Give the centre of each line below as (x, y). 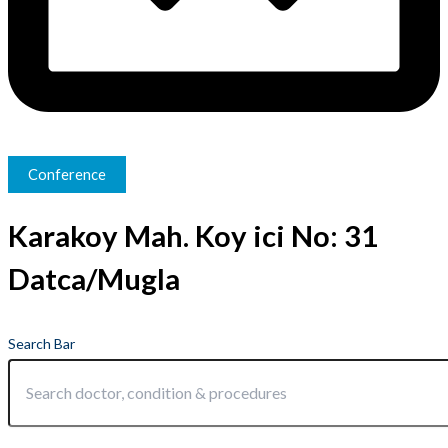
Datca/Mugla (94, 279)
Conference (67, 175)
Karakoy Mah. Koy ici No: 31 (193, 236)
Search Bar (41, 343)
